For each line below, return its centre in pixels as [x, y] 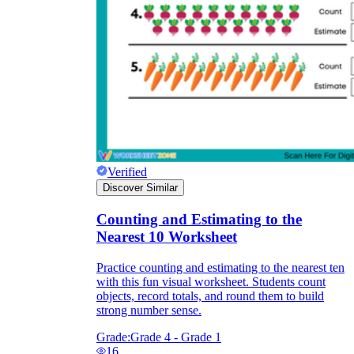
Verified [127, 172]
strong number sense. [149, 310]
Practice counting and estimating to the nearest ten [220, 267]
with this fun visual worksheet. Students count [211, 281]
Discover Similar [140, 188]
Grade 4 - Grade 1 [176, 337]
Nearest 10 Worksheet [167, 236]
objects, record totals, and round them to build [210, 296]
